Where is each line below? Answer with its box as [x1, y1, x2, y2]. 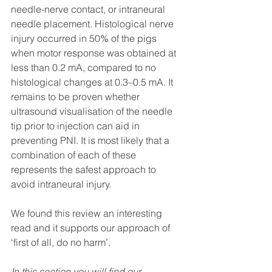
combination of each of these [11, 149, 138, 161]
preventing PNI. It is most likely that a [11, 134, 172, 146]
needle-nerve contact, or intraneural [11, 3, 168, 15]
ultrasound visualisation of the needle [11, 105, 175, 117]
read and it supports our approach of [11, 222, 172, 234]
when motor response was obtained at [11, 47, 178, 59]
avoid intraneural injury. [11, 178, 114, 190]
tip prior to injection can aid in [11, 120, 142, 132]
